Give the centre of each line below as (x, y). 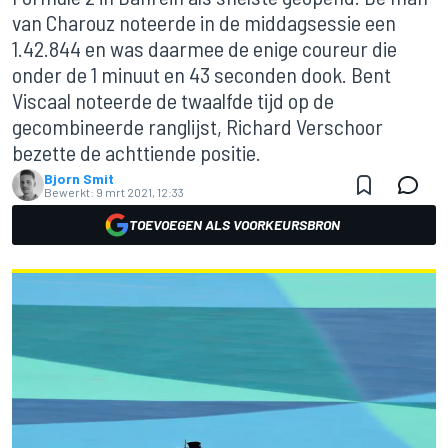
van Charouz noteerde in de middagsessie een (204, 22)
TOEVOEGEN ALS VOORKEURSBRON (234, 224)
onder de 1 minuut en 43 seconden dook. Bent (201, 74)
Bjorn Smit (79, 178)
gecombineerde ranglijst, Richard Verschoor (197, 126)
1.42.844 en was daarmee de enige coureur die (204, 48)
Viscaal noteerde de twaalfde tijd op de (173, 100)
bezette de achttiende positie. (136, 152)
